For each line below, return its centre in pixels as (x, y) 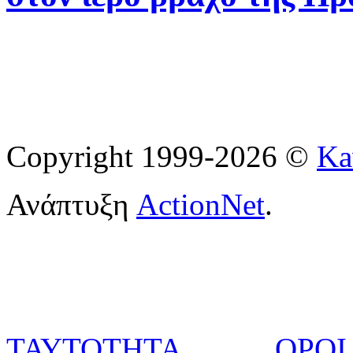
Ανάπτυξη (71, 204)
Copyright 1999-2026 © (162, 156)
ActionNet (201, 204)
